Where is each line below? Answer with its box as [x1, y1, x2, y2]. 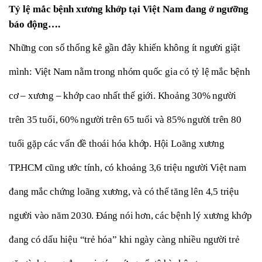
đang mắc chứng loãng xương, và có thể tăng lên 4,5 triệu [9, 185, 239, 197]
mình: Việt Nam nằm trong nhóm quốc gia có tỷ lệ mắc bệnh [9, 65, 250, 77]
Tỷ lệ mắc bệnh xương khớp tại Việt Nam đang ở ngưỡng [9, 3, 249, 15]
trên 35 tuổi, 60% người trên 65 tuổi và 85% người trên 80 [9, 113, 242, 125]
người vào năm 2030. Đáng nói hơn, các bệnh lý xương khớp [9, 209, 252, 221]
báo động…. [9, 18, 60, 30]
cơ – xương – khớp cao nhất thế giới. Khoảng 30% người [9, 89, 236, 101]
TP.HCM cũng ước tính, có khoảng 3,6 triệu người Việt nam [9, 161, 246, 173]
